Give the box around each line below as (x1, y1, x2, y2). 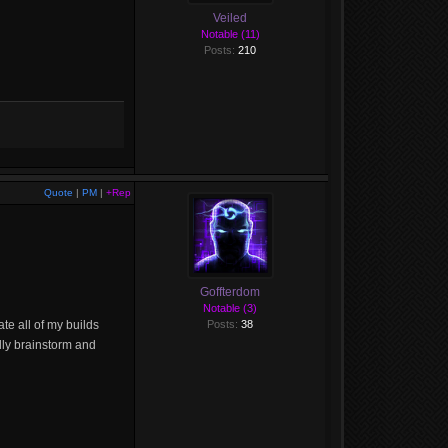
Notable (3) (203, 302, 257, 314)
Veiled (213, 11, 247, 25)
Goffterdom (200, 285, 260, 299)
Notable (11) (200, 28, 260, 40)
